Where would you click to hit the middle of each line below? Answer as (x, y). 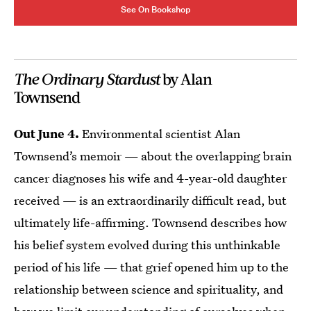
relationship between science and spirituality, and (149, 289)
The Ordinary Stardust (87, 79)
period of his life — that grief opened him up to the (151, 267)
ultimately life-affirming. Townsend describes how (150, 222)
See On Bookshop (155, 9)
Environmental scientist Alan (160, 134)
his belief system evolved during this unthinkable (147, 245)
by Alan (186, 79)
